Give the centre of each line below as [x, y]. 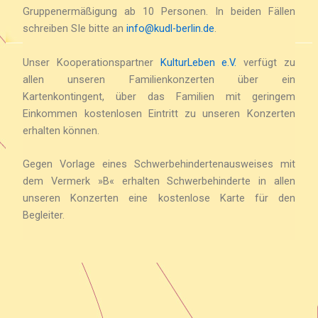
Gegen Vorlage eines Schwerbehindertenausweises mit [159, 164]
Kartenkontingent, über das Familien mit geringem [159, 96]
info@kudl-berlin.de [171, 29]
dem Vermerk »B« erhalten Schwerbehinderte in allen [159, 181]
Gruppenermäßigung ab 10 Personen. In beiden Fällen [159, 12]
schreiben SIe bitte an [75, 29]
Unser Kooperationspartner [92, 62]
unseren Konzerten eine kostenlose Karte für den [159, 198]
